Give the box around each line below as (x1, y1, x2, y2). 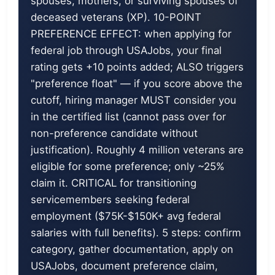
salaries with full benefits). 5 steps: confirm (31, 227, 241, 239)
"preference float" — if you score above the (31, 77, 242, 90)
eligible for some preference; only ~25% (31, 160, 225, 172)
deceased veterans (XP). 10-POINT (31, 11, 201, 23)
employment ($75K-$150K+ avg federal (31, 210, 221, 222)
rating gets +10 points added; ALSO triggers (31, 61, 244, 73)
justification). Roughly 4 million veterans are (31, 144, 244, 156)
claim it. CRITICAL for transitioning (31, 177, 196, 189)
